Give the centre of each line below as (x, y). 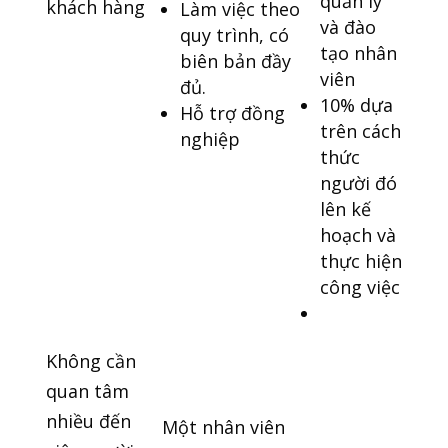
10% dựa (356, 105)
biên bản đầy (235, 61)
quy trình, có (234, 35)
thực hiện (360, 261)
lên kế (345, 209)
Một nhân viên (223, 427)
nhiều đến (88, 421)
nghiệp (209, 139)
